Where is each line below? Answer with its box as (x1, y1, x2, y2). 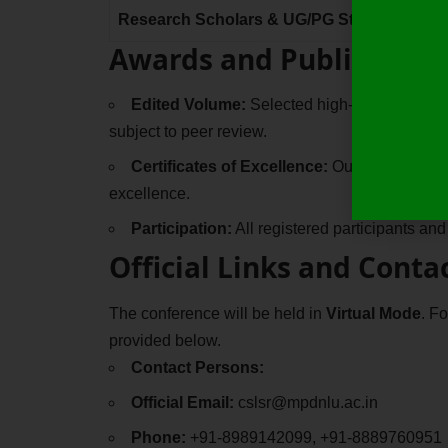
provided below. (108, 331, 221, 349)
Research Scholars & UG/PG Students (117, 11, 407, 29)
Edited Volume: (130, 96, 246, 114)
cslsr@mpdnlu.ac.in (233, 393, 378, 411)
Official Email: (130, 393, 234, 411)
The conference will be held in (108, 304, 326, 322)
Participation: (130, 220, 232, 238)
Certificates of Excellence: (130, 158, 328, 176)
